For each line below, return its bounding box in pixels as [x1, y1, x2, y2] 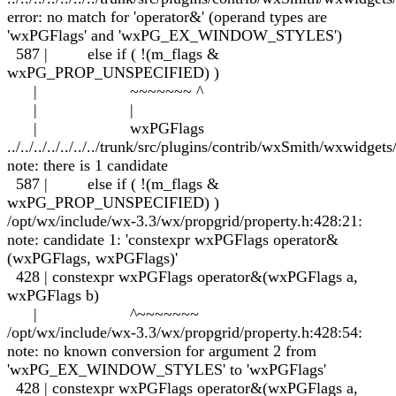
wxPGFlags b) [7, 286, 99, 304]
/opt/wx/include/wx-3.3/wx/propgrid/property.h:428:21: [7, 212, 362, 230]
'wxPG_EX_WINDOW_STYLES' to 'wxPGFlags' [7, 361, 326, 378]
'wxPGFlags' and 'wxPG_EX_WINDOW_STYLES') [7, 27, 342, 44]
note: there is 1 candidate [7, 156, 168, 174]
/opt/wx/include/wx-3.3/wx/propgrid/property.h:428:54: [7, 324, 362, 341]
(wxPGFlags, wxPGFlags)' [7, 249, 178, 267]
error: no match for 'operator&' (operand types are [7, 8, 327, 26]
